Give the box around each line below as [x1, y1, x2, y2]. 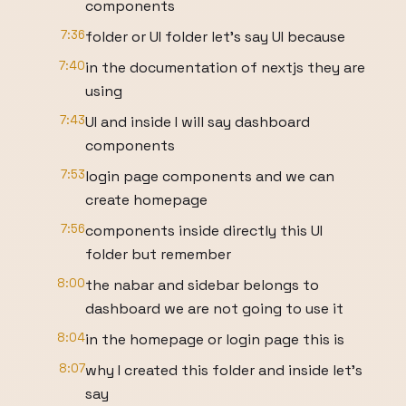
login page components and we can [85, 167, 334, 186]
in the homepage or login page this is [85, 330, 344, 349]
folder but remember [85, 245, 231, 264]
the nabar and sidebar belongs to [85, 275, 319, 295]
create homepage [85, 190, 208, 209]
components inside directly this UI [85, 221, 323, 240]
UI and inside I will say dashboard [85, 112, 310, 131]
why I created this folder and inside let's [85, 361, 362, 380]
